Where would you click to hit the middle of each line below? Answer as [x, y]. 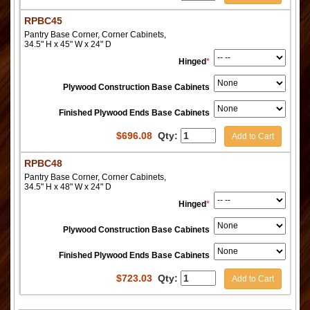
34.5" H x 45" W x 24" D [68, 44]
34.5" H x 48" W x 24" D [68, 186]
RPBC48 [43, 163]
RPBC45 [43, 20]
